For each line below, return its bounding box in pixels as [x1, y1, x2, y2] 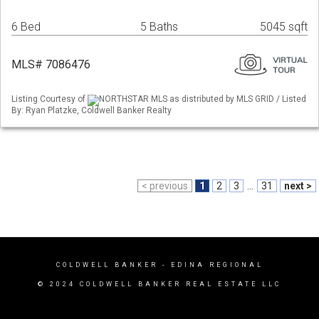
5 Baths [140, 20, 178, 34]
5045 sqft [260, 20, 308, 34]
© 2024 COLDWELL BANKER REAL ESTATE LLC [38, 281, 281, 288]
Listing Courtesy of [11, 94, 88, 105]
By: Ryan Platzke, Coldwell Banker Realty [11, 105, 172, 115]
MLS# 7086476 [11, 58, 90, 72]
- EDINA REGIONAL [157, 261, 263, 268]
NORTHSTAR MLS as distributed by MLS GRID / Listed [99, 94, 306, 105]
